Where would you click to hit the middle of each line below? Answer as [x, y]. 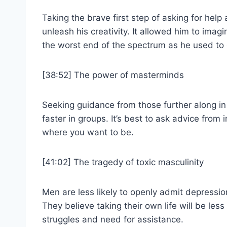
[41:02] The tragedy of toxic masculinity [123, 162]
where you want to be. [88, 132]
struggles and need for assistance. [113, 219]
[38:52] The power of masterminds [113, 75]
